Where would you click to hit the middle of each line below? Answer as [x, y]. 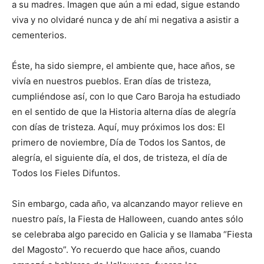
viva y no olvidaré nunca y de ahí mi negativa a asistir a [125, 19]
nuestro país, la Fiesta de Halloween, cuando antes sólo [128, 219]
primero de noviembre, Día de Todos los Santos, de [119, 142]
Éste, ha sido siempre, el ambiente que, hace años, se [123, 65]
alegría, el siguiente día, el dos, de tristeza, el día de [120, 157]
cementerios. [39, 35]
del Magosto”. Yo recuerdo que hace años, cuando [116, 249]
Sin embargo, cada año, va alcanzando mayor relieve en [127, 203]
